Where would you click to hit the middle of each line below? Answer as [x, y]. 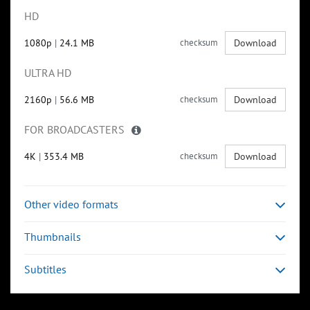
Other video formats [71, 204]
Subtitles [45, 270]
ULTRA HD [48, 73]
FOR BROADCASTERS [74, 130]
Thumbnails [53, 237]
